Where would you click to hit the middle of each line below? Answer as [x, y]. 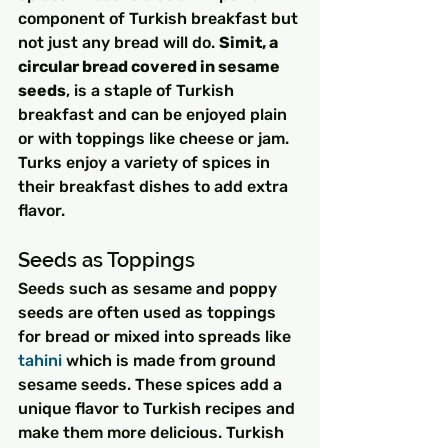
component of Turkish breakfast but [160, 19]
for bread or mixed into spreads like [156, 337]
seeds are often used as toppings [149, 313]
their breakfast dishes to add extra [155, 187]
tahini [40, 361]
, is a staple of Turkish [152, 91]
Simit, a [250, 43]
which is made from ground [171, 361]
